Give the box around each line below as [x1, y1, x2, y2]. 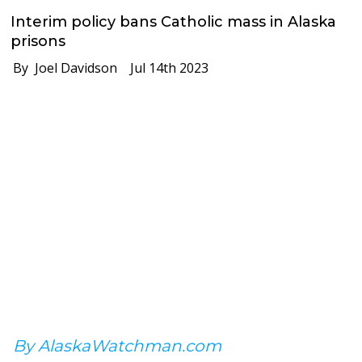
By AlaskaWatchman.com [13, 335, 221, 356]
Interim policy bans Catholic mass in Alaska [11, 12, 337, 31]
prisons [11, 32, 66, 50]
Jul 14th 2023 [117, 58, 209, 77]
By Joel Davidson [3, 58, 118, 77]
